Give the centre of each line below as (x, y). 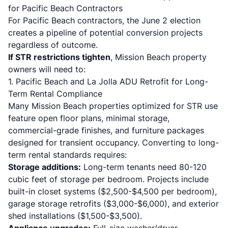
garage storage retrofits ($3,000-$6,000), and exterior (113, 204)
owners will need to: (47, 69)
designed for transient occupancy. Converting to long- (113, 142)
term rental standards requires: (67, 155)
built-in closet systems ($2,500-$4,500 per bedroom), (112, 191)
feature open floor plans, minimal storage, (89, 118)
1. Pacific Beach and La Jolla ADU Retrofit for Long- (108, 81)
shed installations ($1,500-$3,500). (75, 216)
